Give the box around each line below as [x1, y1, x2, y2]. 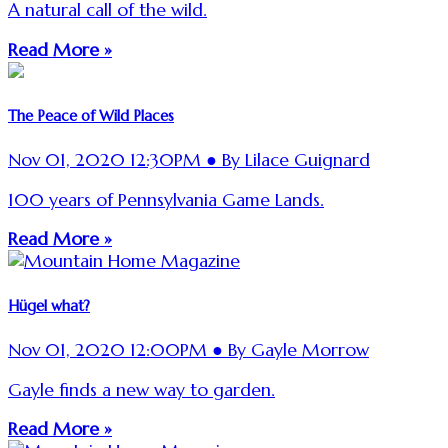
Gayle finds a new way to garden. [8, 378, 275, 401]
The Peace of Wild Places [8, 106, 174, 125]
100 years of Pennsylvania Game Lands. [8, 188, 324, 211]
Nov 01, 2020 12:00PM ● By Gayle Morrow [8, 339, 369, 362]
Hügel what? [8, 296, 90, 315]
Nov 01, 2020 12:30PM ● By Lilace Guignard [8, 149, 370, 172]
